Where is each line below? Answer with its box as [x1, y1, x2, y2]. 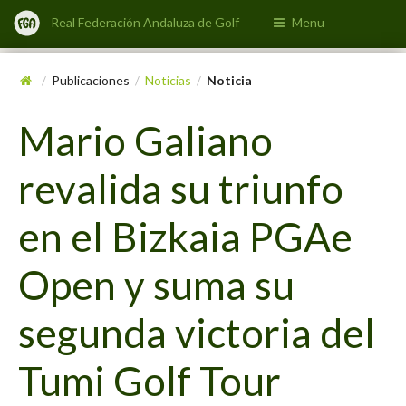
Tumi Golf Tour [18, 355, 281, 404]
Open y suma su [18, 259, 295, 308]
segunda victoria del [18, 307, 375, 356]
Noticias [145, 72, 192, 89]
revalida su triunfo [18, 163, 343, 212]
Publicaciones [52, 72, 130, 89]
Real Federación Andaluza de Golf [51, 14, 240, 30]
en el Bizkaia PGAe [18, 211, 353, 260]
